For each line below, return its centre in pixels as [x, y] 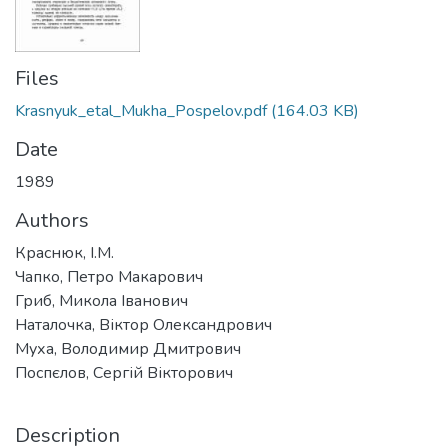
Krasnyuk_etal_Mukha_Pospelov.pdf [141, 110]
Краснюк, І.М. [64, 252]
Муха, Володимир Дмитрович [128, 348]
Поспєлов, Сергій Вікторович [124, 372]
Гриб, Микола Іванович [101, 300]
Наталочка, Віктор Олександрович [143, 324]
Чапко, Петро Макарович [109, 276]
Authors [52, 220]
